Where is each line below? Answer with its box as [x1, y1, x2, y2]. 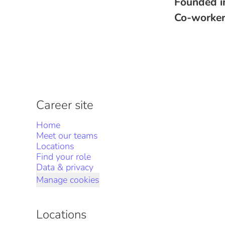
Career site [36, 97, 93, 113]
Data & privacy [36, 161, 93, 173]
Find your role [36, 151, 91, 163]
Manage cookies [36, 174, 99, 186]
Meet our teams [36, 130, 98, 142]
